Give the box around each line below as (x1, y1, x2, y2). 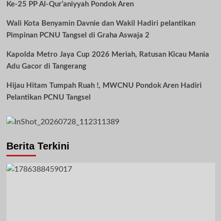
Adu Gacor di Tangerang (6, 62, 86, 70)
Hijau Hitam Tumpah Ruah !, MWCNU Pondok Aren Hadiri (6, 81, 202, 89)
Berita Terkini (6, 141, 70, 152)
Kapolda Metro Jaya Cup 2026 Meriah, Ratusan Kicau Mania (6, 50, 209, 58)
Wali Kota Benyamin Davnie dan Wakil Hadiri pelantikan (6, 19, 195, 27)
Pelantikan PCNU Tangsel (6, 93, 91, 101)
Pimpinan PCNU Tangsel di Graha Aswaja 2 (6, 31, 149, 39)
